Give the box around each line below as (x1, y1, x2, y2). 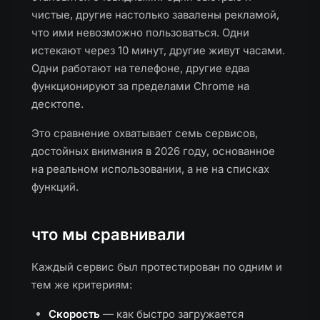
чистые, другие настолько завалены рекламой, (31, 8, 279, 21)
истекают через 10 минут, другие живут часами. (31, 44, 285, 57)
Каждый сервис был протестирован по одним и (31, 260, 282, 274)
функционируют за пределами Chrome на (31, 79, 249, 93)
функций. (31, 180, 79, 194)
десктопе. (31, 97, 84, 111)
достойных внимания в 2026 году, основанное (31, 144, 275, 158)
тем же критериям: (31, 278, 132, 291)
